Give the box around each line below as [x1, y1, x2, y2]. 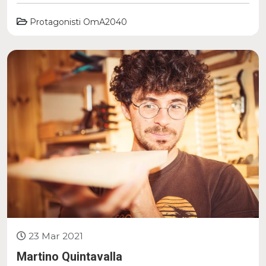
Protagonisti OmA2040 [30, 17, 127, 28]
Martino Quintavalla [17, 249, 122, 264]
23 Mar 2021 [28, 230, 83, 242]
